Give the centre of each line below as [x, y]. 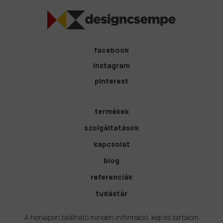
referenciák [111, 177]
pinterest [111, 81]
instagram [111, 66]
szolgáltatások [111, 128]
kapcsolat [111, 144]
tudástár [111, 194]
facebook [111, 50]
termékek [111, 111]
